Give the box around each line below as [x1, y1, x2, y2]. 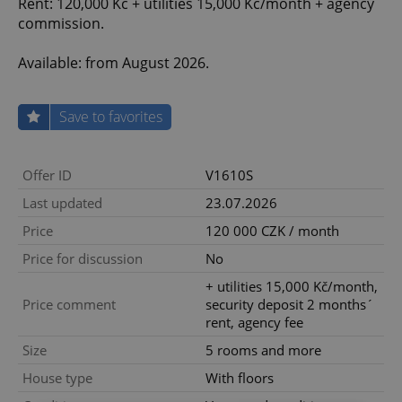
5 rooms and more [205, 341, 321, 360]
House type [22, 369, 92, 388]
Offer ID [22, 166, 72, 185]
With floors [205, 369, 274, 388]
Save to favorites [59, 107, 162, 127]
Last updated [22, 194, 102, 213]
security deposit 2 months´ [205, 295, 374, 314]
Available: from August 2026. [18, 53, 209, 74]
